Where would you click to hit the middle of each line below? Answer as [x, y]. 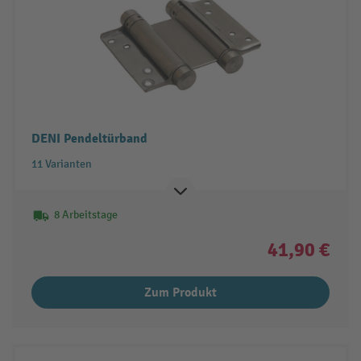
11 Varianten [61, 164]
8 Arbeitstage [85, 214]
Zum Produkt [180, 292]
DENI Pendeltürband [89, 138]
